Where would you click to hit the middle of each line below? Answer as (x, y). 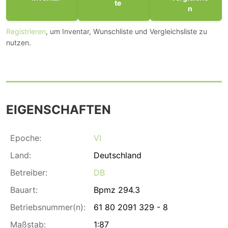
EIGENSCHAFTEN (59, 109)
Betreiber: (29, 172)
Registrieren (26, 31)
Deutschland (118, 155)
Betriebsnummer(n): (48, 207)
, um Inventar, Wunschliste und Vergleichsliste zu (126, 31)
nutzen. (19, 42)
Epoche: (26, 138)
